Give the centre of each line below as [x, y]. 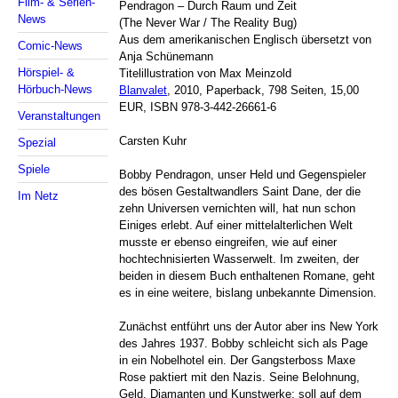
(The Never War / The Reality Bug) [208, 22]
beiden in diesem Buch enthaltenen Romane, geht [247, 276]
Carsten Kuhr [153, 141]
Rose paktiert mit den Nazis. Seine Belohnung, [240, 378]
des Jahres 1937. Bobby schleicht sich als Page [244, 344]
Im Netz [38, 196]
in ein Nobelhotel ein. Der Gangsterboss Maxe [238, 361]
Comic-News [50, 46]
